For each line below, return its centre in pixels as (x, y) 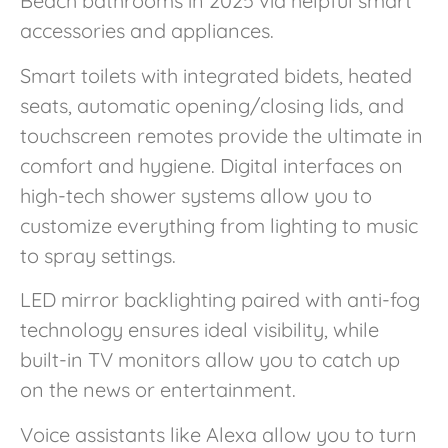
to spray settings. (98, 255)
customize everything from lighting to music (219, 225)
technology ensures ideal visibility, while (199, 330)
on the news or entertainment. (158, 390)
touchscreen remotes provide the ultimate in (221, 135)
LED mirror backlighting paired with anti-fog (220, 300)
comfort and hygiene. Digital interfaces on (211, 165)
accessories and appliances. (147, 31)
